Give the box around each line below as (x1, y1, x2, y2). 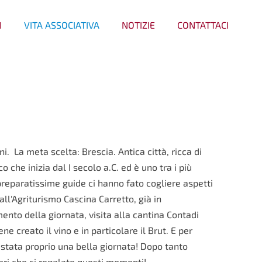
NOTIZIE (122, 19, 155, 30)
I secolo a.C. (68, 161, 121, 173)
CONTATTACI (177, 19, 229, 30)
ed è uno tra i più (121, 161, 192, 173)
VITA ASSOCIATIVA (24, 19, 99, 30)
